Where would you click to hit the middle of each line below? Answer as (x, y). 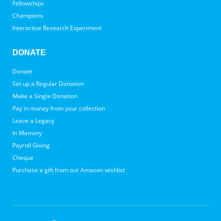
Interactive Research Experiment (57, 28)
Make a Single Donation (45, 96)
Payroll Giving (31, 145)
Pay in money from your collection (59, 108)
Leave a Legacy (33, 121)
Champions (28, 16)
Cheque (23, 158)
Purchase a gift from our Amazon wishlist (69, 170)
